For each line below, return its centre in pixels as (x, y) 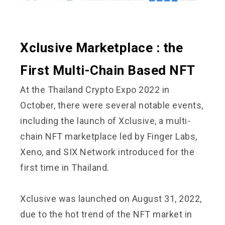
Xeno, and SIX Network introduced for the (107, 152)
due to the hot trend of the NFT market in (106, 214)
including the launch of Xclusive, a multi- (105, 121)
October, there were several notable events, (112, 105)
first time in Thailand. (65, 167)
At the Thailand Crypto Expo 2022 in (95, 89)
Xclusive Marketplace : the (101, 47)
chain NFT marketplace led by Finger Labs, (109, 136)
